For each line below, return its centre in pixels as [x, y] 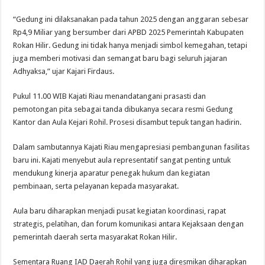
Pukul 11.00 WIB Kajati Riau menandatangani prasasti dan [110, 96]
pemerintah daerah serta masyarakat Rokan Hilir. [95, 237]
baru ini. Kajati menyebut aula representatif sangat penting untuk [122, 160]
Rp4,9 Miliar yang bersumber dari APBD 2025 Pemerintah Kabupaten [129, 33]
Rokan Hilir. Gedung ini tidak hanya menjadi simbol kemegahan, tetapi [130, 46]
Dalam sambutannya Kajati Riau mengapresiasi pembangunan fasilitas [132, 147]
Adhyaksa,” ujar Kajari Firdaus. [64, 72]
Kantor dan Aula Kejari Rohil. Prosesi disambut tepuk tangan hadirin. [127, 122]
